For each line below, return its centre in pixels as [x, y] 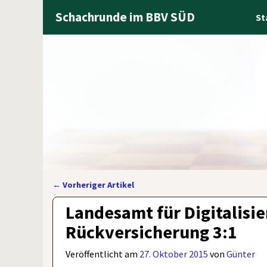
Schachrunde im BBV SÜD [125, 17]
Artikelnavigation [103, 197]
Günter [241, 254]
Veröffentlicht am [103, 254]
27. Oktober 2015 [174, 254]
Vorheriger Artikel [97, 185]
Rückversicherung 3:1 [152, 232]
